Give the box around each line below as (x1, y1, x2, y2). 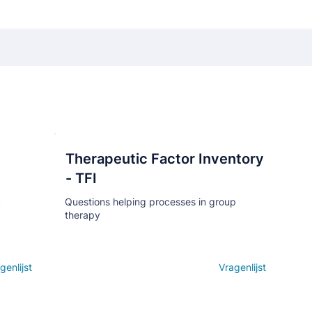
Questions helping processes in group (65, 196, 236, 208)
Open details (65, 261, 127, 273)
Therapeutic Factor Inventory (65, 150, 264, 167)
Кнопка (141, 169, 187, 184)
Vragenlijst (219, 261, 266, 273)
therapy (65, 209, 100, 221)
